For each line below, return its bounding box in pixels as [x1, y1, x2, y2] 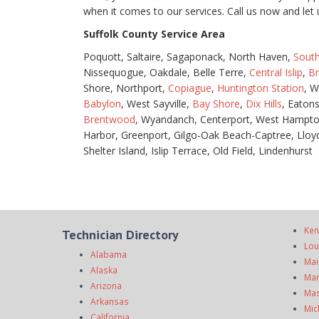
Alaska [90, 264, 117, 276]
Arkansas [90, 296, 129, 307]
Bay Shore [192, 97, 240, 110]
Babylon [83, 97, 121, 110]
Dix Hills [246, 97, 282, 110]
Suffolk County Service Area [83, 27, 225, 41]
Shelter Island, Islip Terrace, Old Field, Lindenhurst [83, 144, 315, 157]
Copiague [168, 81, 211, 95]
